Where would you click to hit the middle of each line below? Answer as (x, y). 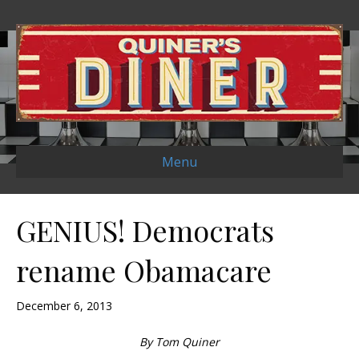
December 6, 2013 (64, 306)
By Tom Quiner (179, 342)
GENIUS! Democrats (145, 230)
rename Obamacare (144, 270)
